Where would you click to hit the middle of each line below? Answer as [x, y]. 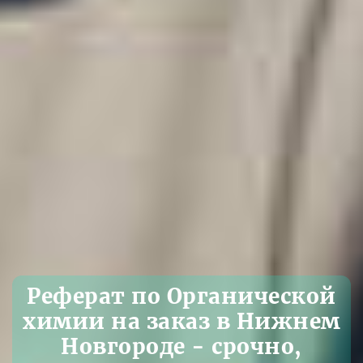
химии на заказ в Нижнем [181, 321]
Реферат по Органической [181, 296]
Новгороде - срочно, [181, 346]
